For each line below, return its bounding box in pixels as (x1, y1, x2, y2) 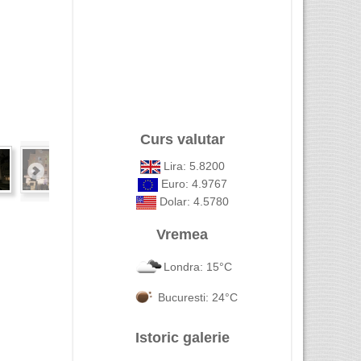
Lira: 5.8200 (160, 160, 225, 172)
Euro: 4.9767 (157, 177, 227, 190)
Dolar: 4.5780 (156, 195, 229, 208)
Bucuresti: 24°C (157, 290, 238, 304)
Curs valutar (139, 131, 225, 147)
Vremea (156, 226, 208, 243)
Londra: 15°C (163, 259, 232, 273)
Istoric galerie (135, 330, 230, 346)
